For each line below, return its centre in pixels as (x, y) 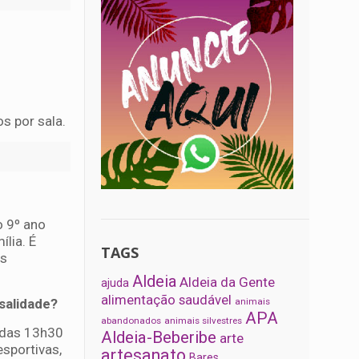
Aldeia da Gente (228, 282)
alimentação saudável (167, 300)
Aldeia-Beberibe (159, 338)
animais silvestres (204, 321)
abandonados (131, 321)
